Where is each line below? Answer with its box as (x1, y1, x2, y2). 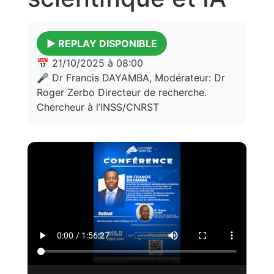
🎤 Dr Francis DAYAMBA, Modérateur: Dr (37, 71, 225, 84)
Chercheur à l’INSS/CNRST (37, 100, 159, 113)
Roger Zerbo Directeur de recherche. (37, 86, 207, 98)
